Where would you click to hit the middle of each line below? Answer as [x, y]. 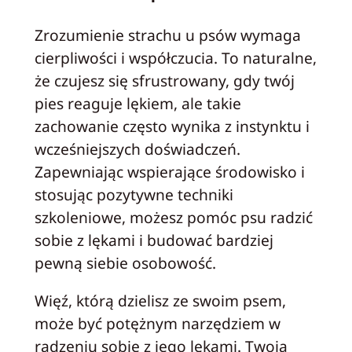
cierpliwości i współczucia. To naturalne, [175, 57]
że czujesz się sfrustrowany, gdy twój [164, 80]
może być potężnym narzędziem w [157, 323]
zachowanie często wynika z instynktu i [172, 126]
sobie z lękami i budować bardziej [154, 240]
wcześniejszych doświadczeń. [137, 148]
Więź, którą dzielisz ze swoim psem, [160, 300]
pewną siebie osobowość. [125, 262]
